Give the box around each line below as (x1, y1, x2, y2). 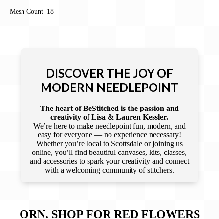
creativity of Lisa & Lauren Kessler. (50, 112, 169, 121)
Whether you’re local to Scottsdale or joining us (36, 139, 183, 148)
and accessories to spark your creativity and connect (29, 156, 189, 165)
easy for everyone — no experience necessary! (37, 130, 181, 139)
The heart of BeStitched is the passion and (40, 104, 179, 112)
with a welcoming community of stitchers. (44, 165, 174, 174)
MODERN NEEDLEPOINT (40, 80, 178, 94)
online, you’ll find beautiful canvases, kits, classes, (32, 148, 187, 156)
